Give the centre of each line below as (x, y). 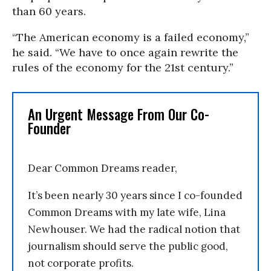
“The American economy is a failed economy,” (131, 37)
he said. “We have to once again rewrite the (125, 52)
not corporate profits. (81, 263)
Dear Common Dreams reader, (103, 168)
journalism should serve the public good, (128, 246)
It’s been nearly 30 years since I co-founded (135, 195)
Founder (49, 128)
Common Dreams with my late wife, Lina (127, 212)
